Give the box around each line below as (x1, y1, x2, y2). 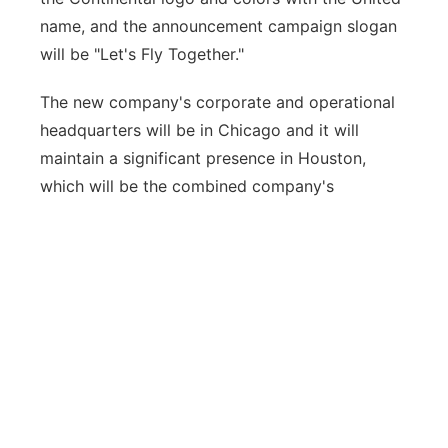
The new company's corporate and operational (40, 92, 395, 112)
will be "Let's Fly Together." (40, 44, 244, 64)
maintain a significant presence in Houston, (40, 148, 366, 168)
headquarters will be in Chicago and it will (40, 120, 359, 140)
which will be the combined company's (40, 176, 334, 196)
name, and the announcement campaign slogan (40, 16, 397, 36)
